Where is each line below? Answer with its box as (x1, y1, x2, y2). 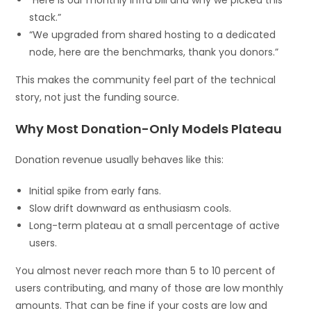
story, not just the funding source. (15, 90, 180, 104)
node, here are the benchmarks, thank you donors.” (29, 44, 279, 59)
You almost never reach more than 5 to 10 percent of (15, 263, 276, 278)
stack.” (29, 10, 62, 24)
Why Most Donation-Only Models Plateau (15, 119, 283, 137)
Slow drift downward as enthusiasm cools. (29, 201, 232, 215)
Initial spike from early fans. (29, 183, 162, 198)
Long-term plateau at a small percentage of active (29, 218, 280, 233)
